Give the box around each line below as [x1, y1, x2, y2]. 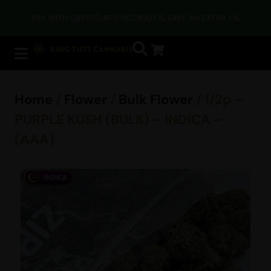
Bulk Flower [119, 91, 193, 108]
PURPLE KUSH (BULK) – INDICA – [15, 111, 223, 128]
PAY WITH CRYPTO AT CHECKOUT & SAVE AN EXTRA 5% [31, 13, 240, 23]
